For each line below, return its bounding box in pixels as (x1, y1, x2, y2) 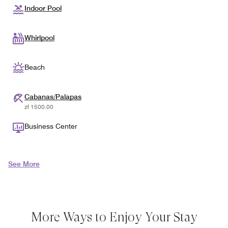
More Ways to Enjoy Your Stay (31, 210, 197, 225)
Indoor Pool (24, 4, 62, 13)
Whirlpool (24, 34, 54, 42)
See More (8, 160, 40, 168)
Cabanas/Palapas (24, 93, 81, 101)
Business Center (24, 122, 77, 131)
